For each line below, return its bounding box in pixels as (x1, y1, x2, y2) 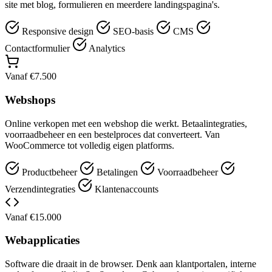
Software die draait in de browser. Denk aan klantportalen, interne (5, 259, 256, 270)
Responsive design (19, 26, 96, 37)
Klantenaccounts (92, 183, 158, 194)
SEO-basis (110, 26, 156, 37)
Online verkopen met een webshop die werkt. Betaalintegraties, (5, 118, 247, 129)
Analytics (87, 43, 125, 54)
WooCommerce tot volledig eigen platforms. (5, 140, 174, 151)
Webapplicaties (5, 234, 80, 247)
